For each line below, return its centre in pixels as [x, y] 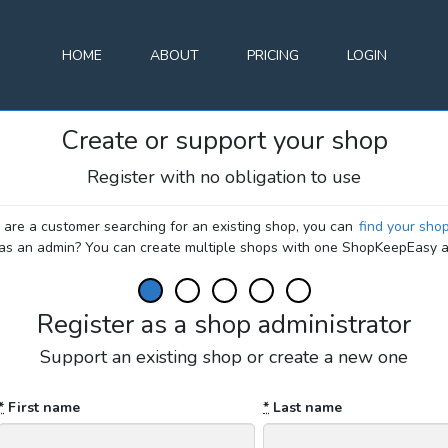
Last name [305, 407]
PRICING [272, 55]
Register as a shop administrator [224, 324]
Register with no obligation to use [224, 177]
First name [42, 407]
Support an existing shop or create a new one [224, 357]
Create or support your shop [224, 140]
